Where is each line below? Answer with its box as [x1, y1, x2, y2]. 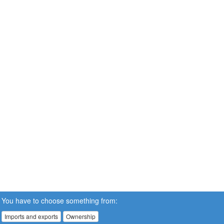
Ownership [66, 212, 95, 220]
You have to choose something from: [1, 195, 117, 205]
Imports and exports [4, 212, 58, 220]
